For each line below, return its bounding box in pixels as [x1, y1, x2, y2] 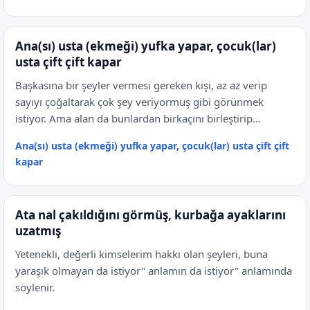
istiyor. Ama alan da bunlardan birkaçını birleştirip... [15, 111, 261, 125]
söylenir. [15, 280, 55, 294]
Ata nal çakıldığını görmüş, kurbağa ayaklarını [15, 207, 286, 223]
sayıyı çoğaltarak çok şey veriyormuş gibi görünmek [15, 95, 264, 109]
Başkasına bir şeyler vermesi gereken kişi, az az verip [15, 78, 267, 92]
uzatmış [15, 223, 61, 239]
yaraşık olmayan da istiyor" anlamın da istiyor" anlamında [15, 264, 292, 277]
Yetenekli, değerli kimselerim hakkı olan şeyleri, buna [15, 247, 268, 261]
